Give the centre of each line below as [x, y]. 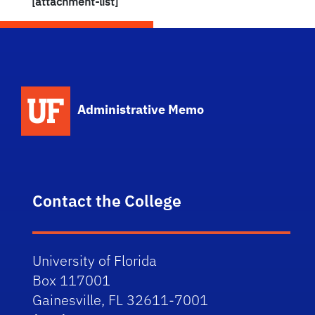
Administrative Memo [141, 109]
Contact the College [107, 200]
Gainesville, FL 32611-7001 [121, 300]
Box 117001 [72, 280]
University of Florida [95, 261]
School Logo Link [126, 93]
